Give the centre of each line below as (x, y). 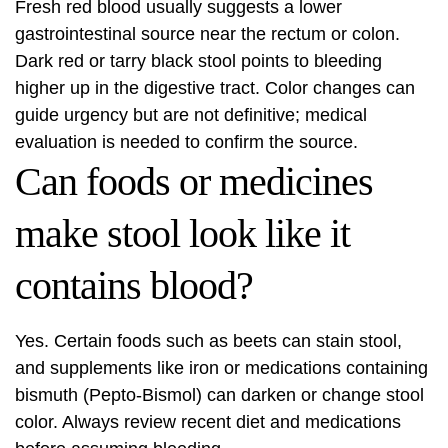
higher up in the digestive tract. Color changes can (215, 88)
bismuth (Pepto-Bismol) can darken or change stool (219, 395)
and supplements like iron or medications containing (221, 368)
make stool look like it (182, 233)
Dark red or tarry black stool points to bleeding (198, 61)
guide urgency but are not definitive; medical (191, 115)
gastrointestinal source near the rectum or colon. (207, 34)
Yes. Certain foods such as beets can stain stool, (208, 341)
